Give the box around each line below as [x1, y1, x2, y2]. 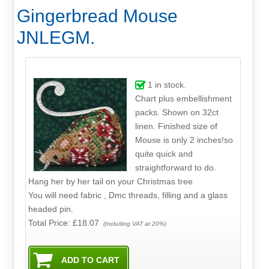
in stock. [152, 79, 186, 89]
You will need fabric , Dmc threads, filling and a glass [28, 190, 228, 200]
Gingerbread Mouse [16, 6, 178, 26]
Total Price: [28, 217, 73, 228]
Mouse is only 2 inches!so [134, 134, 233, 145]
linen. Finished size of [134, 121, 217, 131]
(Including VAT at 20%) [101, 220, 167, 227]
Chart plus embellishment [134, 93, 232, 103]
